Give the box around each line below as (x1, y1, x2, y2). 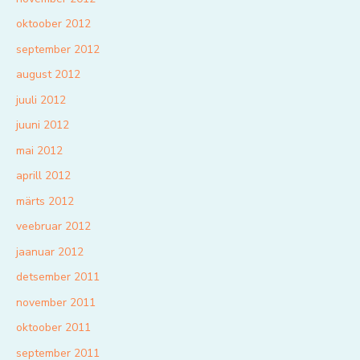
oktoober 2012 (16, 16, 91, 32)
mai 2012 (16, 142, 63, 158)
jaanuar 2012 (16, 243, 84, 260)
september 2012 (16, 41, 100, 57)
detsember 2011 (16, 269, 100, 285)
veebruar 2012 (16, 219, 91, 235)
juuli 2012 (16, 92, 66, 108)
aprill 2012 (16, 168, 71, 184)
